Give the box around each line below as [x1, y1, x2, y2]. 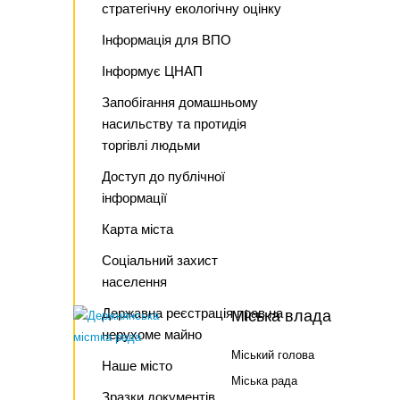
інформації [102, 190, 167, 205]
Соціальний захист [102, 253, 218, 268]
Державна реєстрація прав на [102, 305, 283, 321]
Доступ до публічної [102, 169, 225, 184]
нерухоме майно [102, 327, 202, 342]
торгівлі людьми [102, 137, 200, 153]
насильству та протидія [102, 116, 246, 131]
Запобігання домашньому [102, 95, 258, 110]
